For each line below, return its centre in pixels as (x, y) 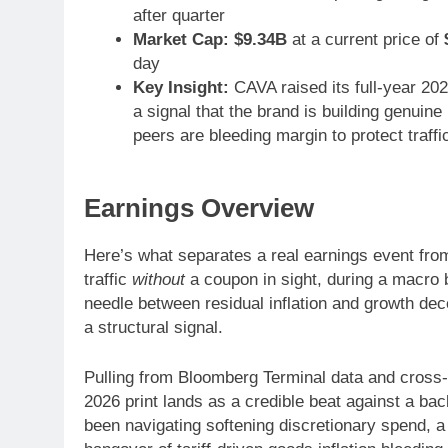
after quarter (178, 15)
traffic (108, 280)
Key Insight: (180, 87)
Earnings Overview (199, 208)
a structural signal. (153, 328)
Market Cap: (180, 39)
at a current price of (365, 39)
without (158, 280)
